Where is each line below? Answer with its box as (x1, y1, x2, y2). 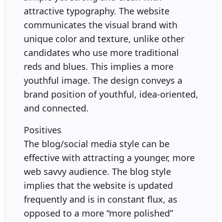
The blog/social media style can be (24, 137, 169, 150)
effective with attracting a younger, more (24, 151, 195, 164)
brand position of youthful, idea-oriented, (24, 88, 198, 100)
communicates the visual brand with (24, 18, 177, 31)
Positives (24, 123, 61, 136)
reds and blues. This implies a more (24, 60, 173, 72)
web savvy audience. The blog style (24, 165, 171, 177)
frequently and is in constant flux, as (24, 193, 177, 205)
